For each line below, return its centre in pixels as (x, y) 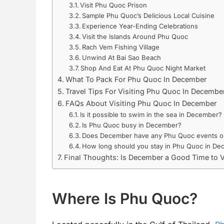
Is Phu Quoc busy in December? (132, 125)
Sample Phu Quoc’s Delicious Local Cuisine (148, 15)
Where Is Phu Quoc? (125, 198)
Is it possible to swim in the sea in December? (151, 114)
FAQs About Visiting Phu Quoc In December (141, 103)
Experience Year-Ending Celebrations (140, 26)
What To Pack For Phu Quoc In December (136, 79)
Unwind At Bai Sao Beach (122, 57)
